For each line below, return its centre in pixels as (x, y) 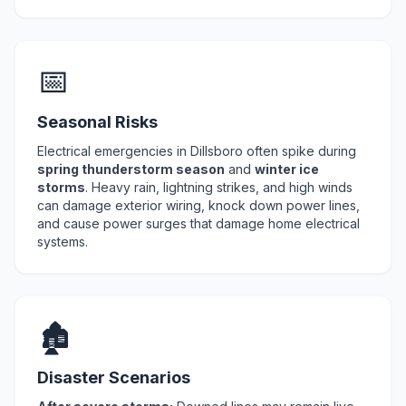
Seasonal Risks (97, 122)
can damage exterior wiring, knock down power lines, (198, 205)
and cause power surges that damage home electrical (198, 223)
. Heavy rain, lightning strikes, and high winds (219, 187)
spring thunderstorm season (131, 169)
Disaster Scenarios (114, 377)
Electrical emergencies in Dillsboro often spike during (197, 151)
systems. (63, 242)
